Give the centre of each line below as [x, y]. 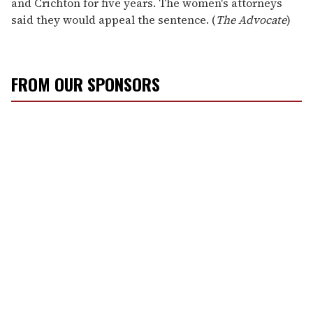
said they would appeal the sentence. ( [114, 19]
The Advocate [251, 19]
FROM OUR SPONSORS [86, 83]
